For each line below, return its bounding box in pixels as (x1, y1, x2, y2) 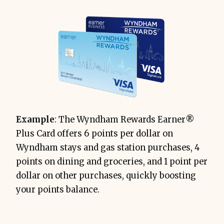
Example (16, 114, 54, 125)
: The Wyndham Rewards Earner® (54, 114, 194, 125)
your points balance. (16, 184, 99, 195)
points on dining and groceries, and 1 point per (16, 156, 207, 167)
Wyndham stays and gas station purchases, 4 (16, 142, 200, 153)
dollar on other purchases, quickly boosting (16, 170, 196, 181)
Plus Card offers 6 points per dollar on (16, 128, 173, 139)
